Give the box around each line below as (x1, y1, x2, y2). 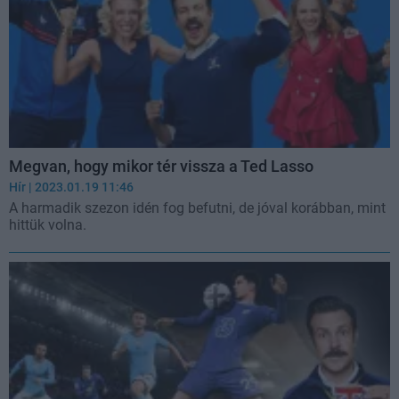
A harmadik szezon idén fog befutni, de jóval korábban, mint (9, 199, 386, 216)
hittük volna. (9, 216, 86, 233)
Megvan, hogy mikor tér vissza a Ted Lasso (9, 157, 313, 175)
